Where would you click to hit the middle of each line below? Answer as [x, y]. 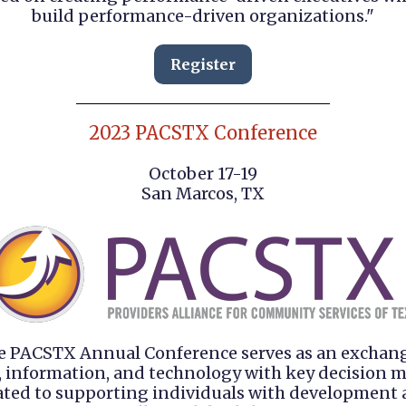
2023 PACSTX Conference [203, 133]
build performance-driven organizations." [203, 16]
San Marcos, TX [203, 193]
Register [203, 64]
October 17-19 [203, 174]
